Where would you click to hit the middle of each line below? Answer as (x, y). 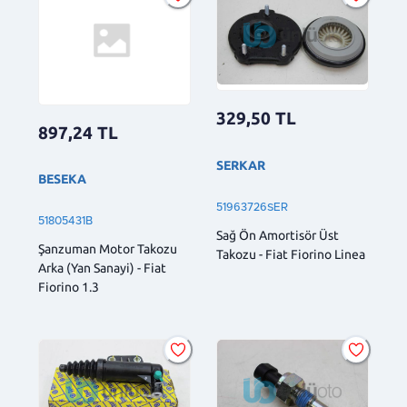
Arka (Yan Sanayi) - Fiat (102, 268)
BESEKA (62, 179)
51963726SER (252, 207)
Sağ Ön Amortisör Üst (278, 235)
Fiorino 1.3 (69, 288)
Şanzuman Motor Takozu (108, 249)
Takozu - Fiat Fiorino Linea (291, 254)
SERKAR (241, 165)
